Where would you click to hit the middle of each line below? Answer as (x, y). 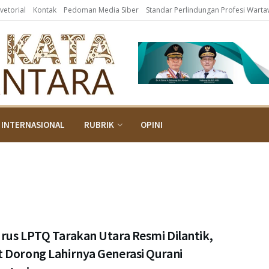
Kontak (45, 10)
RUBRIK (99, 125)
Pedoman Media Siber (101, 10)
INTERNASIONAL (33, 125)
